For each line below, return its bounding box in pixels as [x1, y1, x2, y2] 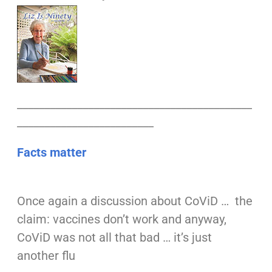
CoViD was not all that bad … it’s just [16, 230, 212, 245]
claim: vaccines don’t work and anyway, [16, 212, 226, 227]
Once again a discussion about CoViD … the [16, 194, 253, 209]
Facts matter [16, 145, 86, 160]
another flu [16, 248, 75, 263]
